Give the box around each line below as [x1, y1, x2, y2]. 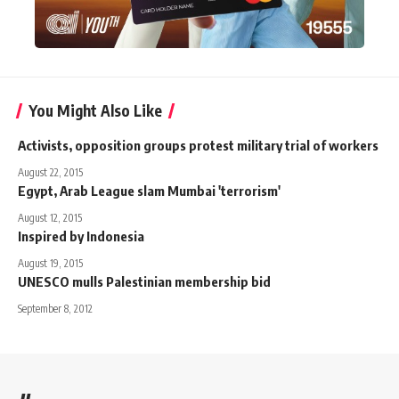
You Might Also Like [28, 100, 162, 120]
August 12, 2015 [18, 210, 82, 224]
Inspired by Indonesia [18, 227, 144, 244]
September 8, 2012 [18, 301, 93, 315]
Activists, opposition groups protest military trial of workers [18, 136, 379, 153]
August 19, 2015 [18, 256, 83, 270]
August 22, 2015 [18, 165, 83, 179]
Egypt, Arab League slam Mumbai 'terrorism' [18, 182, 281, 199]
